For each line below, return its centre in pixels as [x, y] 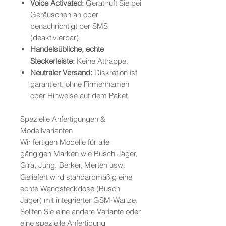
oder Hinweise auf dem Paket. [80, 96]
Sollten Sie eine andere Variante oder [80, 212]
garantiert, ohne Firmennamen [80, 84]
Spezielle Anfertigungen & [63, 119]
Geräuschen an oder [64, 15]
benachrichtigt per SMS [69, 26]
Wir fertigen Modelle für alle [65, 142]
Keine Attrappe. [101, 61]
